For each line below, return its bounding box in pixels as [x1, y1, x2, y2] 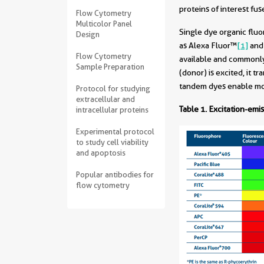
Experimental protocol [76, 127, 154, 136]
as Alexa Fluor [179, 41, 230, 50]
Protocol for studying [76, 84, 150, 93]
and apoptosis [76, 148, 126, 157]
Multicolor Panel [76, 19, 132, 28]
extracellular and [76, 94, 135, 104]
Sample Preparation [76, 62, 144, 71]
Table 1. [179, 104, 209, 114]
